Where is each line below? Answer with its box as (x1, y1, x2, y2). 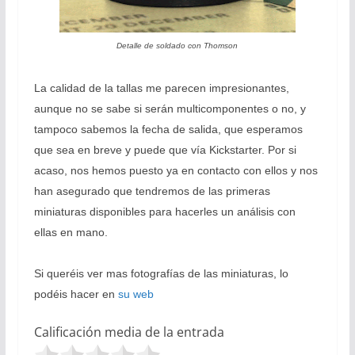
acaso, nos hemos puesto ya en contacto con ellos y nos (33, 163, 318, 177)
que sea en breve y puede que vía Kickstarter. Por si (33, 143, 296, 156)
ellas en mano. (33, 225, 108, 239)
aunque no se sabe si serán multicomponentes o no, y (33, 101, 306, 115)
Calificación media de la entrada (33, 323, 224, 341)
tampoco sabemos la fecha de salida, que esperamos (33, 122, 303, 136)
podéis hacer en (33, 287, 118, 300)
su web (117, 287, 154, 300)
